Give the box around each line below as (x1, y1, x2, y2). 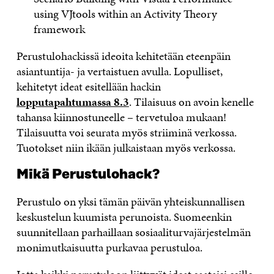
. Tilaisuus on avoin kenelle (128, 94, 254, 111)
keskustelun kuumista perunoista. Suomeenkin (16, 209, 232, 226)
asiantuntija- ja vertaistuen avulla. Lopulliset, (16, 63, 223, 80)
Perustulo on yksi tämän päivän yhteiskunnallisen (16, 193, 245, 210)
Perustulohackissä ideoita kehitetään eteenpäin (16, 48, 231, 65)
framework (34, 21, 88, 38)
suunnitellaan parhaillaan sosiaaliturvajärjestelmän (16, 224, 251, 241)
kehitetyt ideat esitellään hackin (16, 78, 161, 95)
